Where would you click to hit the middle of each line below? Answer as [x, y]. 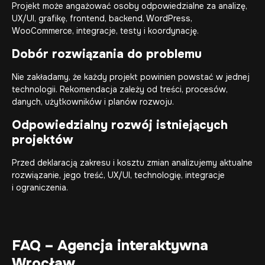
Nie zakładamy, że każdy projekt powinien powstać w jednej [131, 77]
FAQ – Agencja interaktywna [110, 246]
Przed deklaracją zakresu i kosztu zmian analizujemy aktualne [132, 163]
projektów [43, 140]
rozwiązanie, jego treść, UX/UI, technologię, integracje [118, 175]
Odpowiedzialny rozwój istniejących [120, 125]
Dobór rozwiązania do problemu [107, 54]
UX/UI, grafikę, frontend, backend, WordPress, [102, 19]
